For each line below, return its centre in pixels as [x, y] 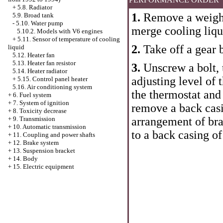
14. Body [25, 159]
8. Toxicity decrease [40, 111]
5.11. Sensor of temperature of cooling [69, 39]
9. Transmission [34, 119]
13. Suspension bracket [44, 151]
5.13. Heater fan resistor [44, 63]
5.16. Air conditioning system [52, 87]
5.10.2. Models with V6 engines [60, 31]
